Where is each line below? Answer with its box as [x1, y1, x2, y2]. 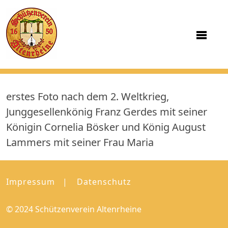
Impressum [6, 176, 55, 187]
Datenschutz [77, 176, 131, 187]
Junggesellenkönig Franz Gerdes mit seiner [6, 105, 207, 119]
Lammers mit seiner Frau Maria [6, 135, 154, 149]
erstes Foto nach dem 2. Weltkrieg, [6, 90, 169, 103]
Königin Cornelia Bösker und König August [6, 120, 206, 134]
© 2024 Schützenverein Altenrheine [6, 204, 141, 215]
